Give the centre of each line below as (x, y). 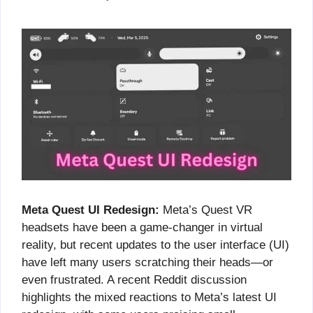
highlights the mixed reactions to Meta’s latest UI (149, 297)
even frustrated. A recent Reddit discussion (134, 279)
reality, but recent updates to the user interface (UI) (155, 245)
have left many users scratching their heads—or (147, 262)
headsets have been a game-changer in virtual (142, 227)
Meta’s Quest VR (206, 210)
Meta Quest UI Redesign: (90, 210)
